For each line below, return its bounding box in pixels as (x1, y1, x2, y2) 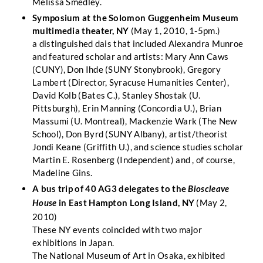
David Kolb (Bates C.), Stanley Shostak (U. (32, 90, 201, 100)
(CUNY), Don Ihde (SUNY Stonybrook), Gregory (32, 64, 221, 75)
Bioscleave (188, 185, 230, 194)
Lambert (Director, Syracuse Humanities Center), (32, 77, 230, 87)
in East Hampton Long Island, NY (56, 197, 195, 208)
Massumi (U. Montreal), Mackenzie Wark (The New (32, 116, 237, 126)
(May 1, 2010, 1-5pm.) (129, 25, 221, 36)
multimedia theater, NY (32, 25, 129, 36)
